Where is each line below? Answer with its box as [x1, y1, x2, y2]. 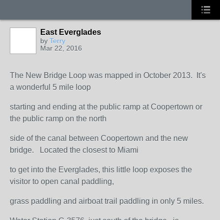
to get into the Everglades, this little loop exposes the [10, 165, 192, 174]
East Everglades [40, 28, 101, 36]
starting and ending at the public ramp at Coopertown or [10, 103, 202, 111]
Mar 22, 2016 [40, 44, 82, 52]
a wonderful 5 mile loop [10, 83, 91, 91]
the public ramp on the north [10, 114, 107, 123]
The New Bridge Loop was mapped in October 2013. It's [10, 71, 206, 80]
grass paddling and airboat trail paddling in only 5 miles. [10, 197, 204, 205]
